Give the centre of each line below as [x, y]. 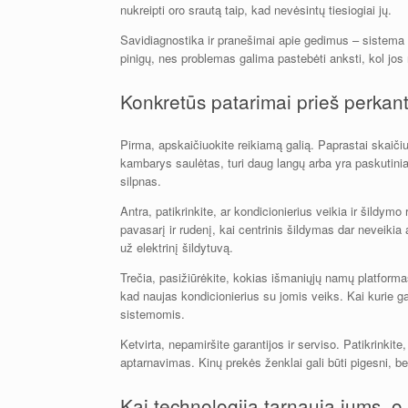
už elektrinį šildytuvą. [177, 247]
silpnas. [141, 180]
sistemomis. [153, 313]
